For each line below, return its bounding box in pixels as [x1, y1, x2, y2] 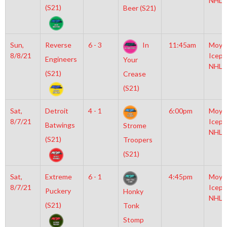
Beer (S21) [123, 4, 156, 13]
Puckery [45, 186, 71, 195]
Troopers [123, 135, 153, 144]
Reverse [45, 41, 71, 49]
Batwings [45, 121, 75, 129]
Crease [123, 69, 146, 79]
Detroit [45, 106, 68, 115]
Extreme [45, 172, 72, 181]
